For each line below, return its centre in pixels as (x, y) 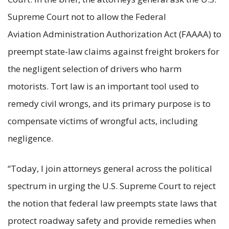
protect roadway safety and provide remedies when (112, 220)
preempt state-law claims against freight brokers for (113, 51)
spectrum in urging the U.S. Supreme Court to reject (112, 186)
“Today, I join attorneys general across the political (110, 168)
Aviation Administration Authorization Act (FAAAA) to (114, 34)
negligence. (31, 138)
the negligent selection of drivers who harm (95, 68)
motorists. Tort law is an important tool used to (103, 86)
